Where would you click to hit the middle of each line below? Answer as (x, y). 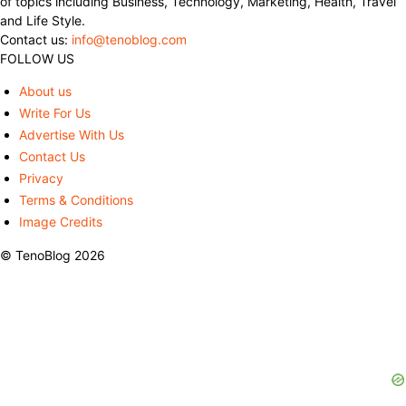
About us (45, 91)
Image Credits (61, 221)
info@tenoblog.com (129, 39)
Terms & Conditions (76, 199)
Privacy (41, 178)
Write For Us (55, 112)
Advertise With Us (72, 134)
